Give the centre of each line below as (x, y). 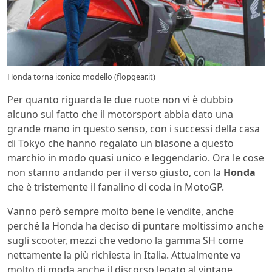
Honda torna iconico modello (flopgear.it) (81, 76)
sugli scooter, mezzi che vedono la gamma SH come (125, 240)
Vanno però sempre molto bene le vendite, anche (121, 211)
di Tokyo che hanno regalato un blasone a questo (121, 143)
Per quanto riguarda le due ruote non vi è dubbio (120, 99)
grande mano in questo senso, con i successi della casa (134, 128)
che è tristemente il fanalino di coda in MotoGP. (116, 187)
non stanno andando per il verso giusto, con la (115, 172)
